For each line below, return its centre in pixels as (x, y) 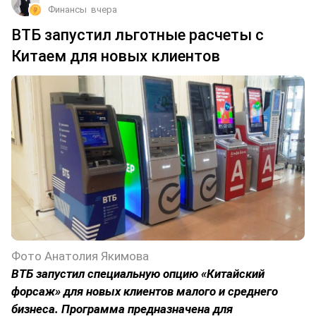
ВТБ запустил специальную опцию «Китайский (138, 273)
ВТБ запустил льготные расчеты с (138, 35)
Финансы (67, 9)
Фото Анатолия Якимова (80, 256)
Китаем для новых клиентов (116, 56)
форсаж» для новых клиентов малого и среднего (145, 291)
